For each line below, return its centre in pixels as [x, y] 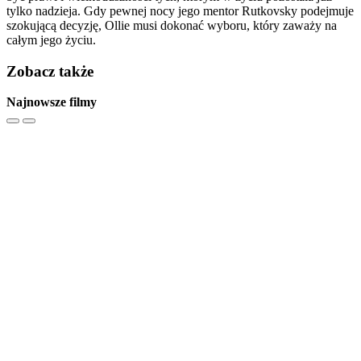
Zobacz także [50, 71]
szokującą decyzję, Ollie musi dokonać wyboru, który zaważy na [172, 25]
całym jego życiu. [51, 40]
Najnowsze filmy [52, 102]
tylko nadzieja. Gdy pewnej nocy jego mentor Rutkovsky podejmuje [180, 11]
